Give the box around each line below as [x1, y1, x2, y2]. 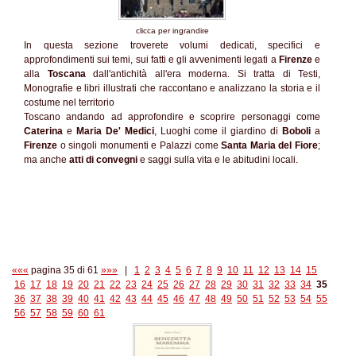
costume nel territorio [24, 97, 114, 108]
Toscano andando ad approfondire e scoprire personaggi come [24, 111, 320, 122]
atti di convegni [69, 154, 137, 165]
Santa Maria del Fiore [221, 140, 319, 151]
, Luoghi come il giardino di [153, 126, 283, 137]
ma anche [24, 154, 69, 165]
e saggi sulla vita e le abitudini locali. [137, 154, 298, 165]
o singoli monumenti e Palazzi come [57, 140, 222, 151]
